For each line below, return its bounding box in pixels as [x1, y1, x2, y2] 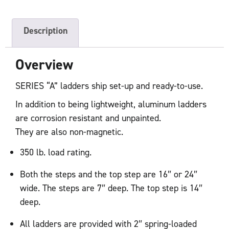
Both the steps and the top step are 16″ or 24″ [20, 168, 197, 181]
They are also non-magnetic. [15, 125, 123, 138]
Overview [15, 55, 73, 74]
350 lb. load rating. [20, 146, 91, 159]
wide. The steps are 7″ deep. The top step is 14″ [20, 182, 202, 195]
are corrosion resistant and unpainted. [15, 111, 161, 124]
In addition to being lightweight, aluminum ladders [15, 98, 207, 110]
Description [23, 25, 67, 37]
